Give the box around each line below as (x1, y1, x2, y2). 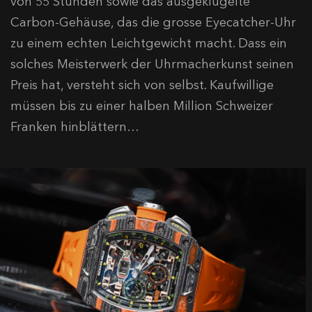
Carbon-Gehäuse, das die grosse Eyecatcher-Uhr (10, 15, 296, 31)
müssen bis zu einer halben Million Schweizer (10, 98, 273, 114)
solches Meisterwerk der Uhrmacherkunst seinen (10, 56, 294, 72)
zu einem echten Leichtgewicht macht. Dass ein (10, 36, 287, 52)
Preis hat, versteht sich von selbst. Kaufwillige (10, 77, 274, 93)
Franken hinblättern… (10, 119, 139, 135)
